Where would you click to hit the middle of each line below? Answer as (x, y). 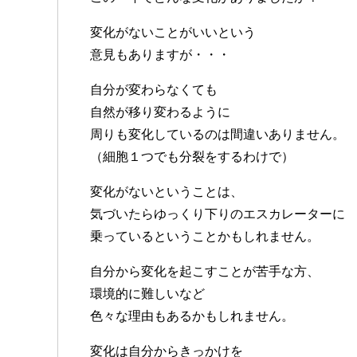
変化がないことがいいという (173, 33)
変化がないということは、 (167, 192)
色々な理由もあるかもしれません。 (192, 316)
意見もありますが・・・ (160, 55)
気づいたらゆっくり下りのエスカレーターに (218, 214)
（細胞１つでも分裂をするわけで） (192, 157)
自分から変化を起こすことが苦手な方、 (205, 272)
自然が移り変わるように (160, 112)
